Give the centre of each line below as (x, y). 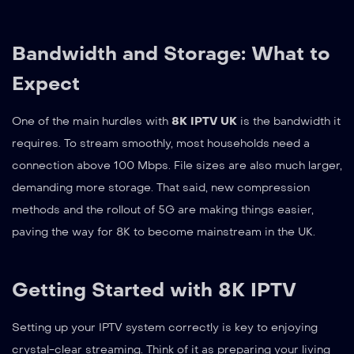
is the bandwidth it (289, 121)
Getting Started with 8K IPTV (154, 289)
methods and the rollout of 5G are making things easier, (163, 209)
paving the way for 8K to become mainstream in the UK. (164, 232)
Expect (46, 83)
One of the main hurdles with (92, 121)
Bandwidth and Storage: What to (171, 53)
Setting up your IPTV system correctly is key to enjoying (165, 327)
